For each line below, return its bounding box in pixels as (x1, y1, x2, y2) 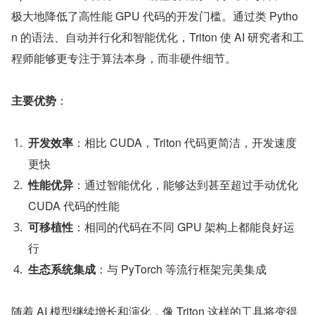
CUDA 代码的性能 (28, 198, 120, 214)
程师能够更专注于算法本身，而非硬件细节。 (11, 50, 236, 66)
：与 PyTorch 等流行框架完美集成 (96, 261, 266, 277)
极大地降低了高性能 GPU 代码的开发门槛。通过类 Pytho (11, 8, 298, 24)
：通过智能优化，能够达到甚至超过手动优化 (73, 176, 298, 193)
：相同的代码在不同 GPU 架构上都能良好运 (73, 219, 295, 235)
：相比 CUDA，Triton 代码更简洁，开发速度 (73, 134, 297, 150)
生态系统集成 (28, 261, 96, 277)
